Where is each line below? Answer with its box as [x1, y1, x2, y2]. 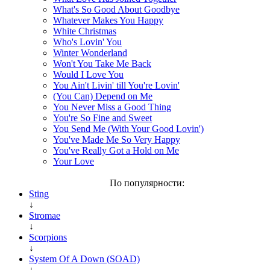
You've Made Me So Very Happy [53, 134, 180, 145]
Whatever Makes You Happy [53, 14, 163, 25]
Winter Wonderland [53, 47, 127, 58]
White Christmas [53, 25, 116, 36]
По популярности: [110, 177, 184, 188]
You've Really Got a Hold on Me [53, 145, 179, 155]
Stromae [29, 210, 60, 221]
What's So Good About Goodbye [53, 4, 180, 14]
